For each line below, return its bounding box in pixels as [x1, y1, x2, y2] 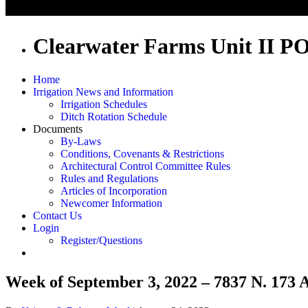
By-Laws [60, 135, 101, 148]
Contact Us [33, 210, 82, 222]
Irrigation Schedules [60, 98, 147, 111]
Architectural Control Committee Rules [60, 160, 230, 173]
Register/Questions [60, 234, 142, 247]
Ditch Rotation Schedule [60, 111, 167, 123]
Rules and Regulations [60, 173, 158, 185]
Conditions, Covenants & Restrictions [60, 148, 224, 160]
